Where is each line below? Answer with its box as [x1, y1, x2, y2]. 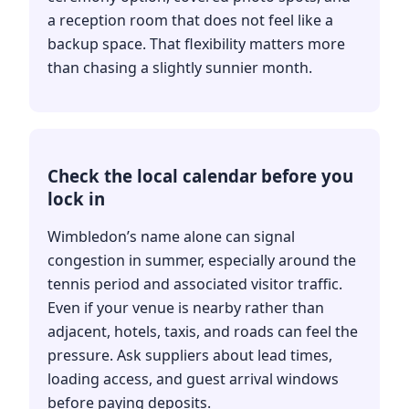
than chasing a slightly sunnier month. [47, 57, 312, 78]
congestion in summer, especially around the [47, 249, 356, 270]
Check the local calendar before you [47, 163, 353, 187]
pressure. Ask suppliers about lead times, [47, 344, 332, 365]
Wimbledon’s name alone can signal [47, 225, 295, 246]
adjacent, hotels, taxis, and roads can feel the [47, 320, 358, 341]
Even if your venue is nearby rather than [47, 297, 324, 318]
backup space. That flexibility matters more [47, 33, 345, 54]
